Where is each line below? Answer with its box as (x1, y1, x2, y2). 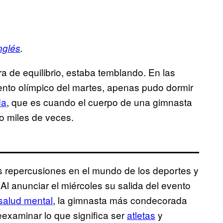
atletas (127, 208, 155, 222)
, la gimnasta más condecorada (53, 193, 187, 207)
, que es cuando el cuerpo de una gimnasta (6, 95, 192, 109)
